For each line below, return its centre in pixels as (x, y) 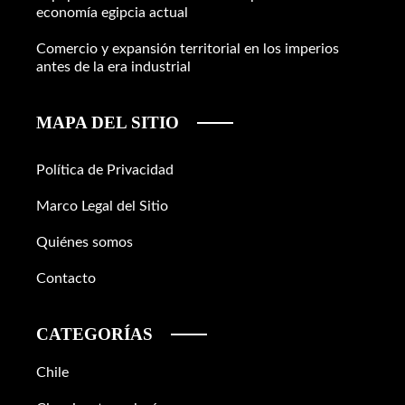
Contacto (66, 278)
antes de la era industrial (113, 66)
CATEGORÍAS (94, 334)
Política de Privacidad (105, 170)
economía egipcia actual (112, 12)
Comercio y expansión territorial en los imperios (188, 48)
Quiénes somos (85, 242)
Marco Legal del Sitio (102, 206)
